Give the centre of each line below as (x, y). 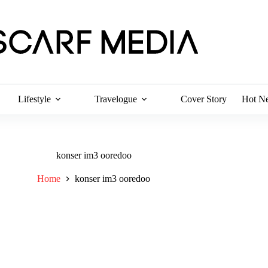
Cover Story (204, 99)
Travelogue (116, 99)
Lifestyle (35, 99)
